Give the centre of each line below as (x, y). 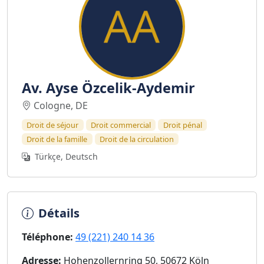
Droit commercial (121, 125)
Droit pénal (182, 125)
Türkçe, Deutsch (65, 156)
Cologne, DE (61, 105)
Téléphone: (47, 237)
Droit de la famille (57, 139)
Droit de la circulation (136, 139)
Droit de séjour (53, 125)
